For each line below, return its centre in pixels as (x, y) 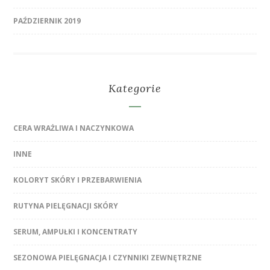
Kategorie (135, 89)
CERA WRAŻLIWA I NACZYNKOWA (74, 128)
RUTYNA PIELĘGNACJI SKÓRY (66, 206)
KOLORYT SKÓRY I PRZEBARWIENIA (78, 180)
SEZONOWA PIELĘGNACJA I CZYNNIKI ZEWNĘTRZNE (108, 258)
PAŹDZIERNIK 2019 (47, 21)
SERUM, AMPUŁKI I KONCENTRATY (76, 232)
